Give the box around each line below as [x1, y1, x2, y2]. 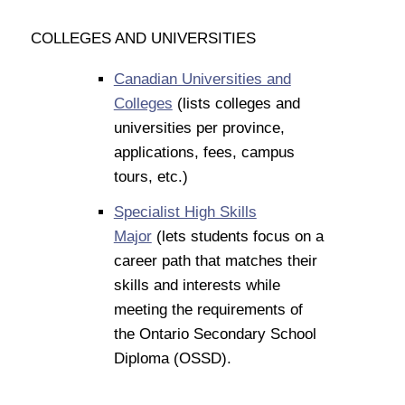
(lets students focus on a [151, 227, 324, 245]
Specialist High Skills [113, 202, 257, 221]
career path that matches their [113, 251, 317, 269]
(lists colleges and [172, 94, 300, 112]
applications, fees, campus [113, 143, 295, 161]
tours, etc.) [113, 167, 193, 185]
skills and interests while [113, 276, 280, 294]
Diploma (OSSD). [113, 349, 236, 367]
